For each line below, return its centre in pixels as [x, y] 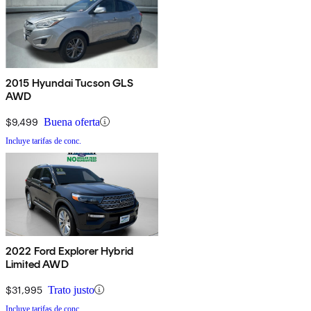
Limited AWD [37, 264]
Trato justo [71, 289]
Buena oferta [72, 121]
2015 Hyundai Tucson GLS [69, 83]
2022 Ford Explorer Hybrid [69, 251]
